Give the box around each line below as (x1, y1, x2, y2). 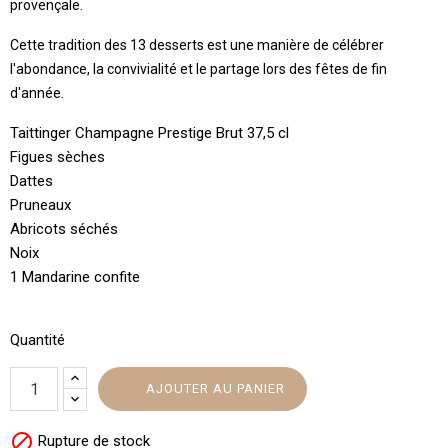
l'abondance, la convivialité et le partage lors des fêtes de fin (10, 61, 387, 77)
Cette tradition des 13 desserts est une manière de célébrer (10, 37, 384, 53)
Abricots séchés (10, 220, 118, 238)
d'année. (10, 85, 64, 101)
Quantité (10, 331, 65, 349)
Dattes (10, 172, 53, 190)
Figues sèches (10, 148, 105, 166)
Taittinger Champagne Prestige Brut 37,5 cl (10, 124, 289, 142)
